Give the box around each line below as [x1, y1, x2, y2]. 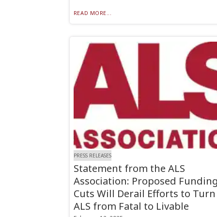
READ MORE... [73, 9, 112, 17]
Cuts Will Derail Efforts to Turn [73, 186, 216, 200]
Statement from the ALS [73, 161, 185, 175]
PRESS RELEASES [73, 152, 111, 159]
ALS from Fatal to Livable [73, 199, 189, 213]
